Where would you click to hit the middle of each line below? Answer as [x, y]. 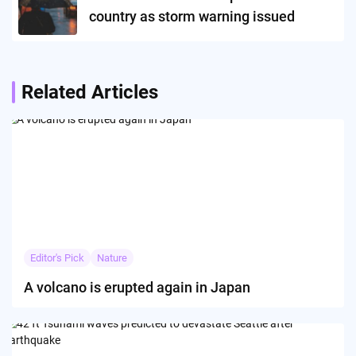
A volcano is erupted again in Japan [137, 287]
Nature [112, 257]
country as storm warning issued [192, 17]
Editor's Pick [57, 257]
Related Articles [90, 92]
